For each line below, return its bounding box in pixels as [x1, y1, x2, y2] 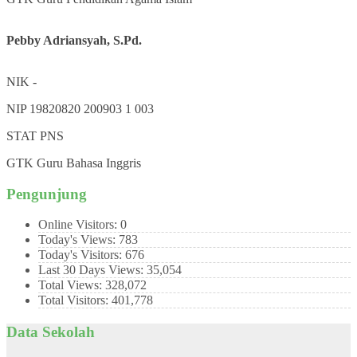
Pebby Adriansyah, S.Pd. [6, 33, 142, 47]
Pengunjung [6, 185, 87, 202]
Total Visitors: [38, 293, 112, 308]
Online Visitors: [38, 218, 120, 232]
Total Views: [38, 278, 105, 292]
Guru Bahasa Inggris [37, 155, 141, 170]
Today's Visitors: [38, 248, 125, 262]
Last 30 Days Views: [38, 263, 147, 277]
